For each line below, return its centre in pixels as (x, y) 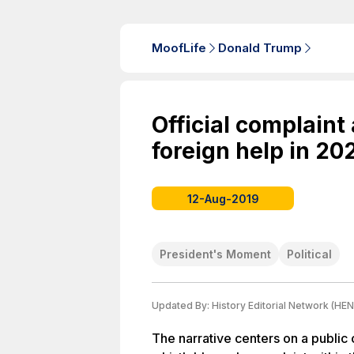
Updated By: (182, 305)
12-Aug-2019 (223, 198)
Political (309, 254)
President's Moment (215, 254)
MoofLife (179, 48)
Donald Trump (260, 48)
